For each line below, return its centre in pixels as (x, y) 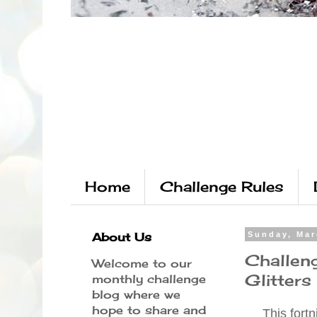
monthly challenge (149, 279)
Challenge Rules (222, 186)
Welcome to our (142, 263)
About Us (122, 237)
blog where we (136, 294)
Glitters (278, 279)
